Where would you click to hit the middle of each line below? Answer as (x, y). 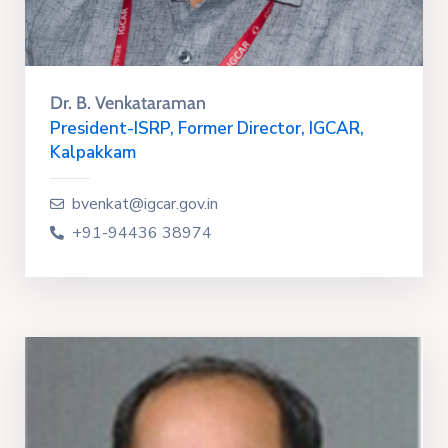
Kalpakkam (93, 153)
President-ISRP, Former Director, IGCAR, (207, 129)
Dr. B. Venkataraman (128, 103)
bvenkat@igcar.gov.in (145, 204)
